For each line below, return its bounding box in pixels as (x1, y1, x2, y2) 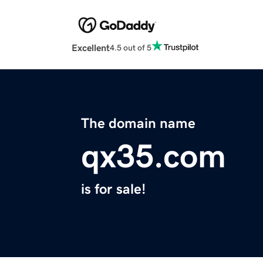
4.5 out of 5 (110, 43, 151, 52)
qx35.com (81, 140, 226, 173)
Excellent (72, 43, 110, 53)
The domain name (81, 116, 195, 131)
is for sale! (81, 182, 146, 197)
